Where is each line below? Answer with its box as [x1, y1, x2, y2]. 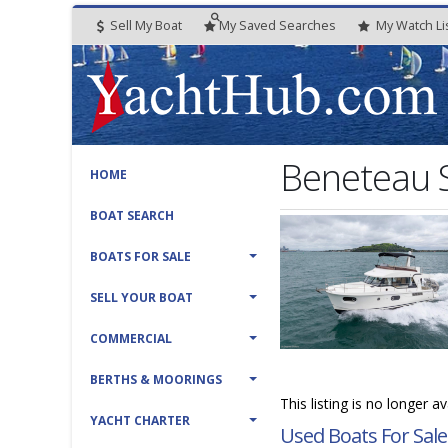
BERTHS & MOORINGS [90, 371, 222, 388]
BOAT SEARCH [90, 207, 174, 224]
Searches [279, 17, 336, 34]
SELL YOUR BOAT [90, 289, 193, 306]
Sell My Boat [107, 17, 182, 34]
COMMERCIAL [90, 330, 172, 347]
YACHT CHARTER [90, 412, 190, 429]
